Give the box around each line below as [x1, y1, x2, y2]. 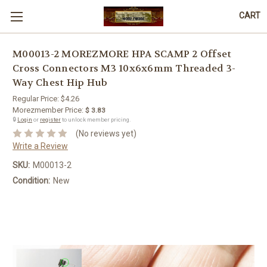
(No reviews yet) [75, 128, 136, 138]
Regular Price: [13, 94, 61, 103]
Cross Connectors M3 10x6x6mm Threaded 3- [13, 62, 235, 75]
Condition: [13, 175, 50, 185]
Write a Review [13, 141, 68, 151]
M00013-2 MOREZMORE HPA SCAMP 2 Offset [13, 48, 232, 61]
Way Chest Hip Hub [13, 76, 108, 89]
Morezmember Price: [13, 105, 83, 114]
